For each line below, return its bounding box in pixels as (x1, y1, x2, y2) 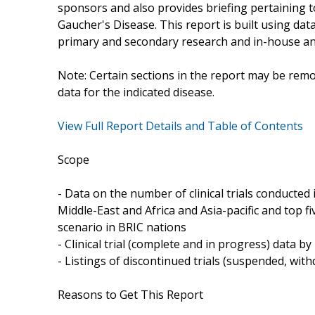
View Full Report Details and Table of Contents (58, 117, 303, 134)
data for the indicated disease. (58, 84, 214, 100)
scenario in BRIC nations (58, 219, 186, 235)
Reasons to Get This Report (58, 286, 203, 302)
